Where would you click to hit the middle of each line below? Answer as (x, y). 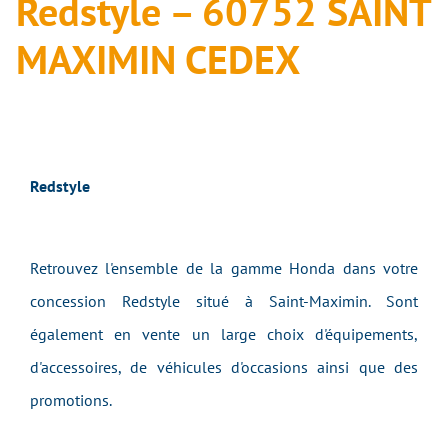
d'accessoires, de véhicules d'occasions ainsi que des (224, 367)
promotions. (71, 400)
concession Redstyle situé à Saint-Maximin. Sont (224, 301)
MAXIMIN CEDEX (158, 59)
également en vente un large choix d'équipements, (224, 334)
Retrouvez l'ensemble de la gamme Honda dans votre (224, 268)
